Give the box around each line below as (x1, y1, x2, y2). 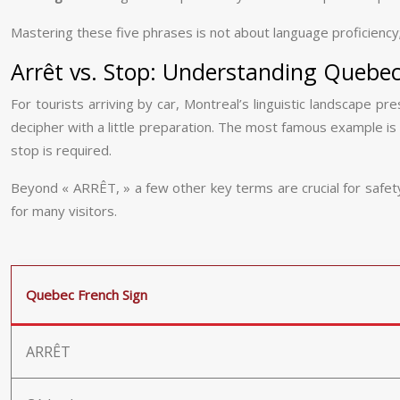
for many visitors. (11, 202, 117, 220)
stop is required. (11, 141, 112, 159)
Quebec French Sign (26, 286, 147, 304)
